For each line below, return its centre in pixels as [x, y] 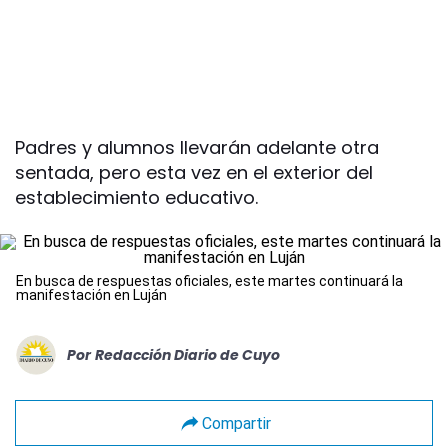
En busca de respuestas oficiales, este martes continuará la [209, 281]
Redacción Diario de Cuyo [187, 354]
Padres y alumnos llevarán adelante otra [197, 147]
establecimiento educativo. [136, 197]
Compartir [236, 423]
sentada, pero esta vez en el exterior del [194, 172]
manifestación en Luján [91, 295]
